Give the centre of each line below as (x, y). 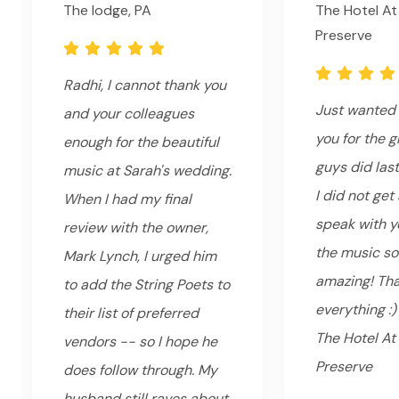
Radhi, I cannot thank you (145, 85)
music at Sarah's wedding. (147, 171)
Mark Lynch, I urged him (140, 256)
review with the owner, (136, 228)
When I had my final (127, 199)
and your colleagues (129, 114)
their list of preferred (131, 313)
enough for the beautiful (141, 142)
